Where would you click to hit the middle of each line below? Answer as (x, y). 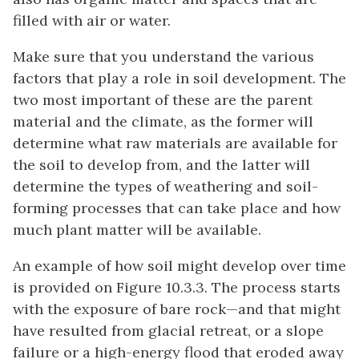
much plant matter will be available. (137, 229)
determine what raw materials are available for (175, 143)
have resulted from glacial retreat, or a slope (168, 330)
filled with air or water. (92, 20)
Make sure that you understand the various (163, 56)
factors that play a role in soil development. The (179, 78)
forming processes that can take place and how (177, 208)
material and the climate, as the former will (163, 121)
